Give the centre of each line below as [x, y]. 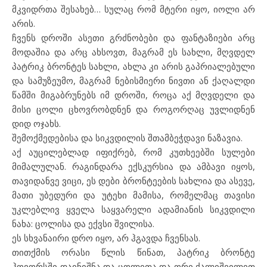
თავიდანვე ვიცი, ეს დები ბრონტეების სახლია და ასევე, [133, 180]
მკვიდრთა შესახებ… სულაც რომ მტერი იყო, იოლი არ [133, 9]
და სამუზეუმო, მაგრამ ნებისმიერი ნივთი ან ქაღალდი [133, 80]
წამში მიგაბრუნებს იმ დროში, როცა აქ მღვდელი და [133, 94]
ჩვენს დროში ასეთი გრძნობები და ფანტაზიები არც [133, 37]
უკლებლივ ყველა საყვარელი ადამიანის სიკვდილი [133, 209]
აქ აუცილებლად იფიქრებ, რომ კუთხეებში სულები [133, 152]
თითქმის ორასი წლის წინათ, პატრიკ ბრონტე [133, 252]
